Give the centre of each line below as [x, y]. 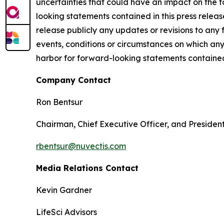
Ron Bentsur [59, 102]
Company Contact [73, 80]
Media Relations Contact [87, 168]
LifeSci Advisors [66, 212]
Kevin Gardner [64, 190]
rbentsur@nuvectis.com [81, 146]
